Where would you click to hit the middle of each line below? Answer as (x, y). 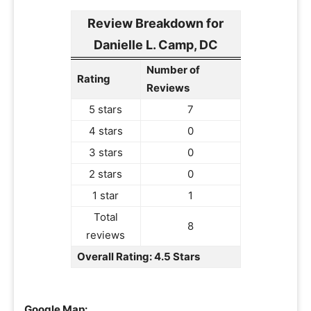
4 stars (106, 131)
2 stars (106, 174)
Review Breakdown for (155, 23)
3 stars (106, 152)
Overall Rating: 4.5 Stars (138, 257)
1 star (106, 195)
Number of (173, 70)
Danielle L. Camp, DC (155, 45)
